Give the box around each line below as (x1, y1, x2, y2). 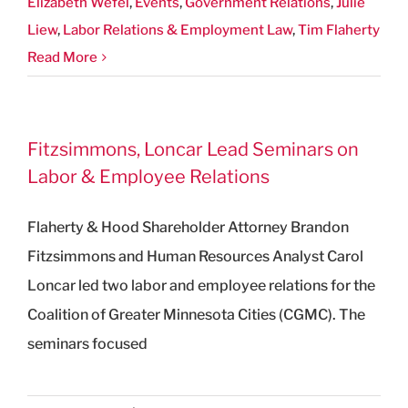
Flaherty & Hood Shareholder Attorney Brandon (27, 218, 349, 236)
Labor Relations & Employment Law (63, 21, 292, 38)
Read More (27, 48, 97, 66)
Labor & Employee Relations (27, 165, 270, 188)
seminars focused (27, 334, 148, 352)
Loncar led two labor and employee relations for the (27, 276, 375, 294)
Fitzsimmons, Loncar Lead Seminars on (27, 138, 359, 160)
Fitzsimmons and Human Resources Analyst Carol (27, 247, 363, 265)
